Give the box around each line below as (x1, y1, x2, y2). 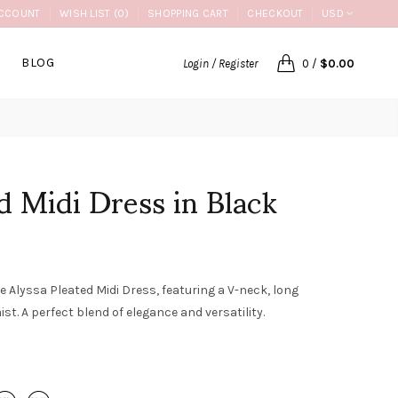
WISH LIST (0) (59, 7, 129, 20)
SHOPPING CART (147, 7, 229, 20)
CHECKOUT (247, 7, 304, 20)
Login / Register (182, 57, 258, 70)
